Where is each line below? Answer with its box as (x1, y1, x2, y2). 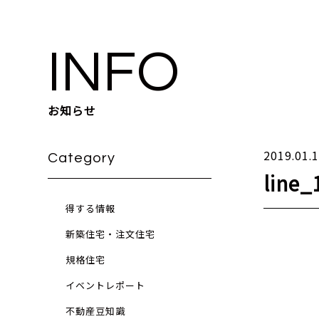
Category (48, 151, 116, 165)
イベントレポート (66, 278, 146, 292)
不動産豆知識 (66, 304, 126, 318)
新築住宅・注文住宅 (66, 227, 156, 241)
